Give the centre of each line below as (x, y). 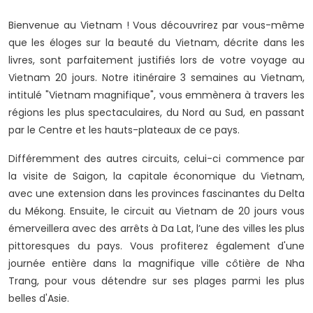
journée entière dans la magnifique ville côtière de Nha (156, 264)
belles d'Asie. (39, 299)
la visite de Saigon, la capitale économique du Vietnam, (156, 176)
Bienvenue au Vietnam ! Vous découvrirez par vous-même (156, 26)
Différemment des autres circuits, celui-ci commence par (156, 159)
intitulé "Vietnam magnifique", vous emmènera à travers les (156, 95)
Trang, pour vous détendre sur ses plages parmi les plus (156, 281)
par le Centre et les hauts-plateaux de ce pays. (124, 130)
